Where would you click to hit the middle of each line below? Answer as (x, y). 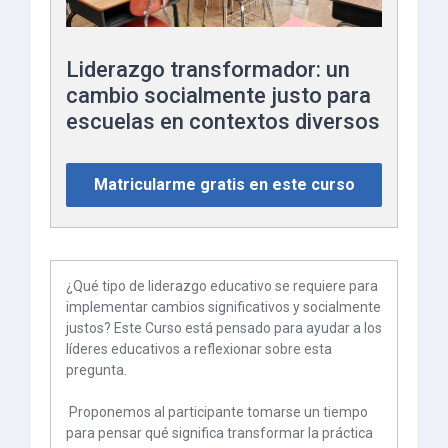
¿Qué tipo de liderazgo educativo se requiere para (222, 286)
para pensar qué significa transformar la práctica (219, 433)
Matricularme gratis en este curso (224, 185)
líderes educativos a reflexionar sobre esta (199, 349)
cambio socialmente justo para (218, 96)
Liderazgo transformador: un (208, 70)
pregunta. (96, 370)
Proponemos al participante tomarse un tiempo (217, 412)
